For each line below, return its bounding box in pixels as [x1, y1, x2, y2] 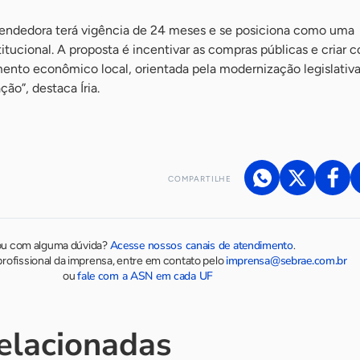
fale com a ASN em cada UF [77, 268, 214, 284]
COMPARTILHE [168, 174, 231, 184]
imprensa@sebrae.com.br [226, 253, 347, 268]
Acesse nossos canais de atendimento [109, 238, 293, 253]
